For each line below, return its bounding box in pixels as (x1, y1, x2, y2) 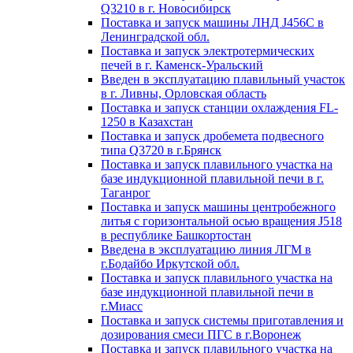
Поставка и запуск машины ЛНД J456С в (101, 16, 324, 29)
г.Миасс (101, 299, 143, 313)
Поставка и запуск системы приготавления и (101, 314, 344, 327)
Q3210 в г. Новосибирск (101, 2, 231, 15)
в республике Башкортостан (101, 229, 251, 242)
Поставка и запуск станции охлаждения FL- (101, 101, 338, 114)
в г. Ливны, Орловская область (101, 87, 266, 100)
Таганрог (101, 186, 150, 199)
